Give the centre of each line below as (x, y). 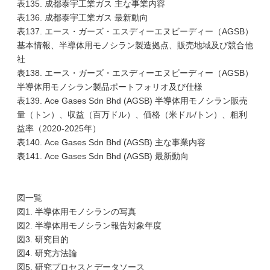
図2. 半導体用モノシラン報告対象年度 (89, 225)
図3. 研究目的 (43, 239)
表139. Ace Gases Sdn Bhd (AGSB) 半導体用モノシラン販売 (132, 101)
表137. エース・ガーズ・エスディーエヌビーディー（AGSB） (135, 31)
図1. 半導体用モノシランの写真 (77, 212)
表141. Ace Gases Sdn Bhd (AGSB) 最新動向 (103, 156)
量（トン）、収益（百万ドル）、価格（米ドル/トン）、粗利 (132, 115)
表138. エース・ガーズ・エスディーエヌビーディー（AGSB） (135, 73)
